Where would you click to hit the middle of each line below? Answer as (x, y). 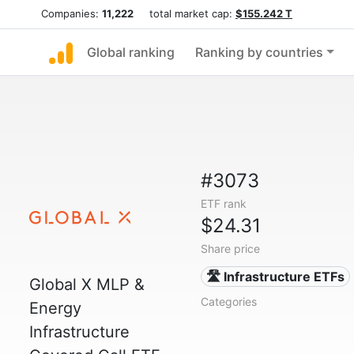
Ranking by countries (259, 52)
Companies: (72, 13)
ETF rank (223, 203)
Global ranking (131, 52)
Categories (228, 301)
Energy (55, 308)
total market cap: (185, 13)
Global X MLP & (87, 284)
